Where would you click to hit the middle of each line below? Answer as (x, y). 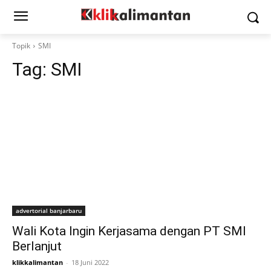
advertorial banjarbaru (49, 211)
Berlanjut (37, 246)
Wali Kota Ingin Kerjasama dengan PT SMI (129, 231)
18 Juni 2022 (90, 262)
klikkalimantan (38, 262)
